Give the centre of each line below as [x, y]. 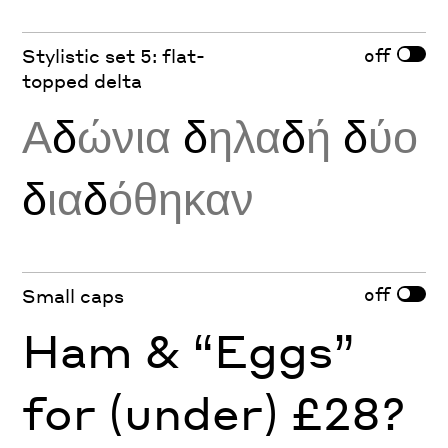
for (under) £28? [214, 411]
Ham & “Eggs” [189, 349]
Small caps [73, 295]
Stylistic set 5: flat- [114, 56]
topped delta [82, 81]
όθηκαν [181, 197]
